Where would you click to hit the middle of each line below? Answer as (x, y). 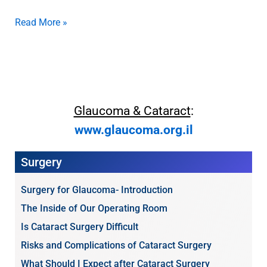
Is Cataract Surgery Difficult (80, 227)
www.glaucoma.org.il (133, 130)
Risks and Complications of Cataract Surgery (117, 246)
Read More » (41, 23)
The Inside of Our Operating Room (94, 209)
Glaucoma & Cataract (132, 111)
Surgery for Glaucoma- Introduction (97, 190)
